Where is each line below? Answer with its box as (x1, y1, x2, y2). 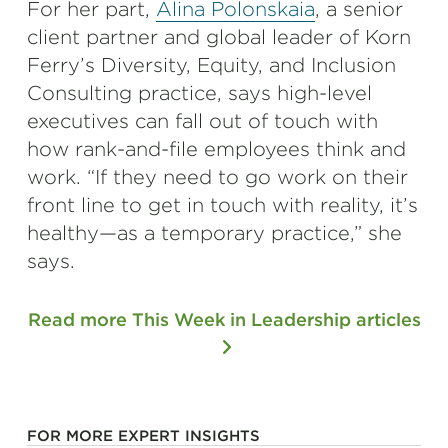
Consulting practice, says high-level (27, 81, 372, 105)
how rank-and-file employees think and (27, 137, 406, 161)
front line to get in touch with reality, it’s (27, 193, 418, 217)
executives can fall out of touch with (27, 109, 378, 133)
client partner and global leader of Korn (27, 25, 411, 49)
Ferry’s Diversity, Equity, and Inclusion (27, 53, 396, 77)
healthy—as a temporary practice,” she (27, 221, 402, 245)
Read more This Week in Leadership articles (27, 309, 421, 330)
